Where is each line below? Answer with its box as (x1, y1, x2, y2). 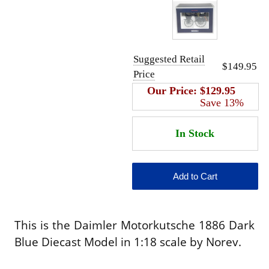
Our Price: (147, 84, 200, 97)
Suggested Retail (133, 53, 205, 65)
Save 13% (199, 96, 244, 109)
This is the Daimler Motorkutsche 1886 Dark (14, 217, 255, 232)
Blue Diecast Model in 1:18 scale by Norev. (14, 234, 244, 249)
